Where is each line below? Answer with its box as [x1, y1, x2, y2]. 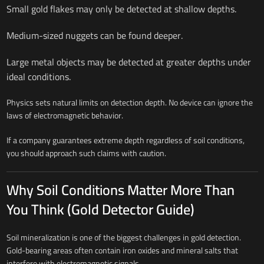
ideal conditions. [6, 67, 71, 85]
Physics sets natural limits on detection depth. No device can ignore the [6, 94, 253, 110]
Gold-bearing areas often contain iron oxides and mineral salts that [6, 242, 238, 258]
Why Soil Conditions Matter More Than [6, 176, 235, 203]
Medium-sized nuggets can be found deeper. [6, 26, 183, 44]
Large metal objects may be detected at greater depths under [6, 52, 251, 71]
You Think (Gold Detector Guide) [6, 196, 194, 223]
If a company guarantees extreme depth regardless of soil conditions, [6, 132, 245, 148]
